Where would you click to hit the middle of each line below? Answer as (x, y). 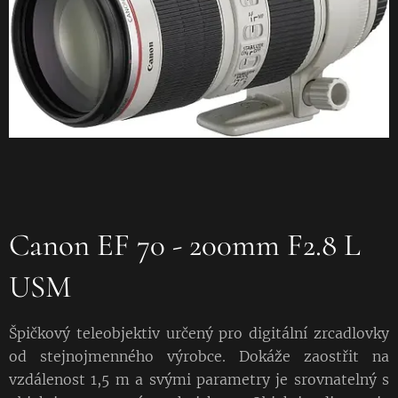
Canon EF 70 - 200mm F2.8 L (185, 245)
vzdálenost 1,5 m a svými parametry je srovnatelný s (199, 379)
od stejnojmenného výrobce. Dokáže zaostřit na (199, 356)
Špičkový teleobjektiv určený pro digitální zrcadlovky (199, 333)
